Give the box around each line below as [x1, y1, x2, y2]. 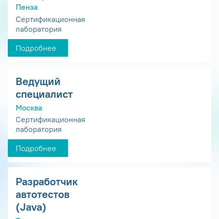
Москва [16, 102, 42, 112]
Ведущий [16, 74, 61, 88]
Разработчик [16, 175, 78, 189]
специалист [16, 87, 73, 101]
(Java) [16, 200, 46, 214]
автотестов [16, 187, 69, 201]
